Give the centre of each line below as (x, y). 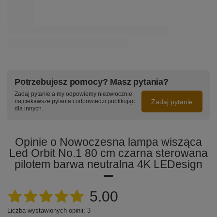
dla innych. (29, 109)
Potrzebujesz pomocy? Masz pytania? (92, 82)
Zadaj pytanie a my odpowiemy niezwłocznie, (74, 94)
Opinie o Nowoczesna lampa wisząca (108, 142)
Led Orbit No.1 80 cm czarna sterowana (108, 153)
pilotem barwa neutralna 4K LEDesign (108, 164)
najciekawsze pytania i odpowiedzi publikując (75, 101)
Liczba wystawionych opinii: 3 (49, 211)
